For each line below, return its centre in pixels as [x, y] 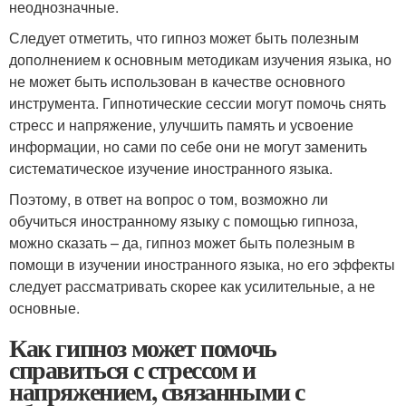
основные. [44, 308]
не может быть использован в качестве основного [177, 82]
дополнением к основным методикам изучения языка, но [200, 60]
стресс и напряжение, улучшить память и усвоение [181, 125]
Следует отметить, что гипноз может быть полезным [184, 38]
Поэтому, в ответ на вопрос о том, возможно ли [169, 199]
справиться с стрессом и [132, 370]
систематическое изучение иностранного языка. [171, 169]
